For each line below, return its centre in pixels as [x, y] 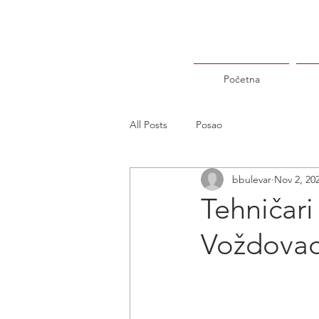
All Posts [148, 124]
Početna [241, 79]
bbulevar [252, 179]
